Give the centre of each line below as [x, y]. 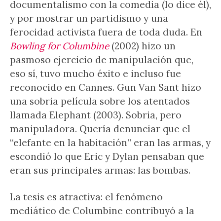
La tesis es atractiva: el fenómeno [86, 197]
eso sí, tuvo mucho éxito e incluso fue [95, 74]
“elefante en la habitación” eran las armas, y [110, 143]
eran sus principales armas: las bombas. [100, 170]
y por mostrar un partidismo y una [89, 18]
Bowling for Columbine [59, 46]
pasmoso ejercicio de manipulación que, [102, 60]
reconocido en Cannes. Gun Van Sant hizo [106, 87]
